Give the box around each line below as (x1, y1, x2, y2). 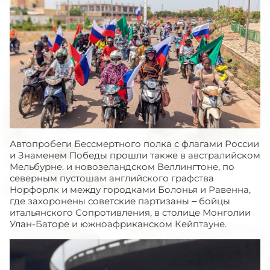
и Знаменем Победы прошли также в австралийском (10, 149, 260, 161)
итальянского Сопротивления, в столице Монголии (10, 207, 251, 218)
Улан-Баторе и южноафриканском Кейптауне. (10, 218, 227, 230)
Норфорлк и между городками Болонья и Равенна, (10, 184, 251, 195)
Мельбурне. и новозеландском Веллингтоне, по (10, 161, 234, 172)
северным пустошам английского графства (10, 172, 214, 184)
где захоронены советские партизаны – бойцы (10, 195, 230, 207)
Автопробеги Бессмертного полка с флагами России (10, 138, 259, 149)
